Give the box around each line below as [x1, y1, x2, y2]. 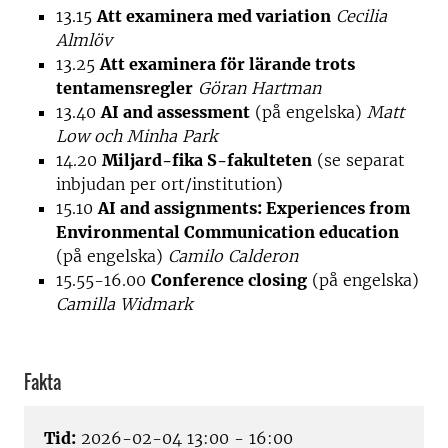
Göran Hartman [198, 78, 321, 98]
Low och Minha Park [56, 126, 217, 146]
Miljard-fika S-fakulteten [102, 150, 312, 170]
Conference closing [151, 270, 307, 290]
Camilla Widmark [56, 294, 192, 314]
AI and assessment [101, 102, 250, 122]
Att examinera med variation [97, 6, 331, 26]
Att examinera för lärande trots [100, 54, 355, 74]
